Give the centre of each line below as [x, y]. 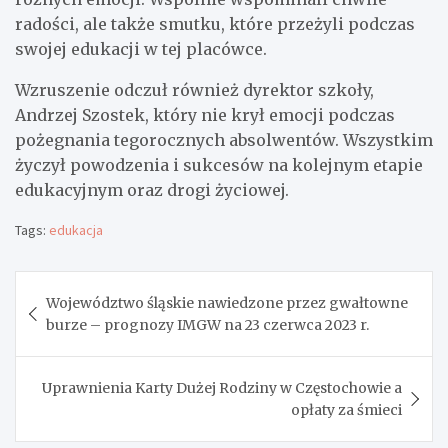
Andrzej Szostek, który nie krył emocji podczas [205, 115]
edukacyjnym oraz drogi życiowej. [152, 190]
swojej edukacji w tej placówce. [141, 49]
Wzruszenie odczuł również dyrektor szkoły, [194, 90]
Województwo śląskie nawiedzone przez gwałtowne [227, 303]
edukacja [76, 230]
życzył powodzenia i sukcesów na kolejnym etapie [219, 165]
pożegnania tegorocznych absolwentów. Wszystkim [224, 140]
